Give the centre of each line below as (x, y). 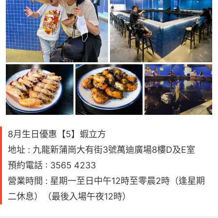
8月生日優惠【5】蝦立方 (57, 134)
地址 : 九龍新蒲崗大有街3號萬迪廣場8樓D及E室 (101, 150)
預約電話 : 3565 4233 (52, 165)
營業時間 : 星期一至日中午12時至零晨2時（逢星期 (106, 181)
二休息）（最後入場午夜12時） (69, 197)
